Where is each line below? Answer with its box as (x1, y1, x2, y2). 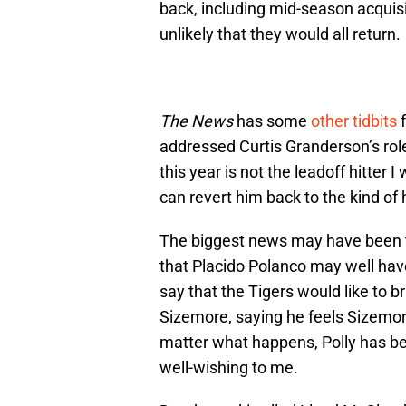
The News (159, 111, 233, 131)
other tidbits (311, 111, 397, 131)
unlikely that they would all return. (159, 24, 404, 44)
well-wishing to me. (159, 358, 298, 378)
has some (233, 111, 311, 131)
